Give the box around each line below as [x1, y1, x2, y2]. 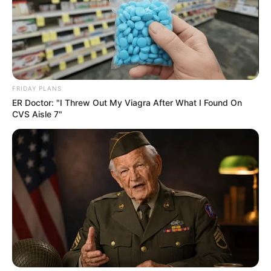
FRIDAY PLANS [12, 84, 62, 92]
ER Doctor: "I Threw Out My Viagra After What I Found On [12, 97, 242, 108]
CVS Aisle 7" [12, 108, 62, 119]
